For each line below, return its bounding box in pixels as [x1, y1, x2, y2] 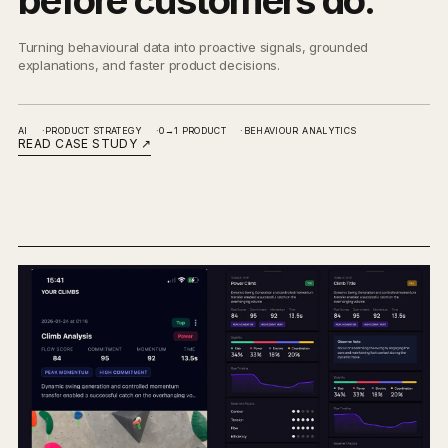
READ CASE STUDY [18, 136, 141, 152]
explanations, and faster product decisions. [18, 57, 280, 74]
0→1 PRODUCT [159, 125, 227, 137]
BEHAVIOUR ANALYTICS [243, 125, 357, 137]
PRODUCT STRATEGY [45, 125, 142, 137]
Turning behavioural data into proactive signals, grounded [18, 39, 369, 56]
